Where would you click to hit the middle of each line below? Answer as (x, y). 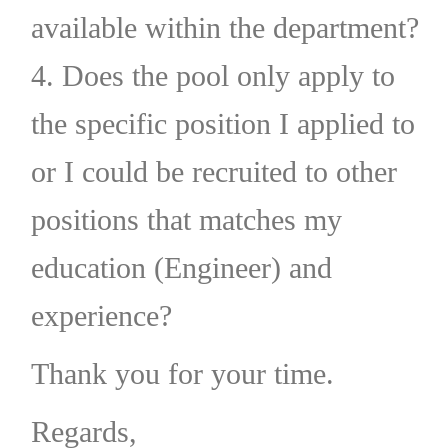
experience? (101, 315)
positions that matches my (186, 219)
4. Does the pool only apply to (212, 75)
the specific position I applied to (222, 123)
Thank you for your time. (182, 373)
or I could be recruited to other (213, 171)
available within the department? (224, 27)
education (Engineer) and (181, 267)
